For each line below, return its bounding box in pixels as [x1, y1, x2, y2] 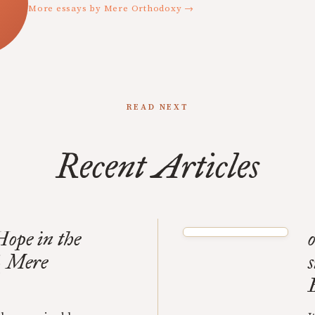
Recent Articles [56, 146, 259, 187]
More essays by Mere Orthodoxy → [28, 3, 195, 14]
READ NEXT [126, 102, 189, 112]
